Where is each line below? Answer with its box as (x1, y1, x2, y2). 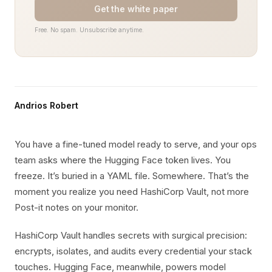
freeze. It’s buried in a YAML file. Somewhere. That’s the (15, 170, 249, 182)
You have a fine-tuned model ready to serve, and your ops (15, 138, 257, 150)
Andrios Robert (15, 100, 78, 110)
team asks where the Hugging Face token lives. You (15, 154, 231, 166)
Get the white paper (93, 4, 178, 14)
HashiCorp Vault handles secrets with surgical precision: (15, 229, 247, 241)
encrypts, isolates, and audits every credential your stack (15, 245, 252, 257)
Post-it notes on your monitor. (15, 202, 138, 213)
